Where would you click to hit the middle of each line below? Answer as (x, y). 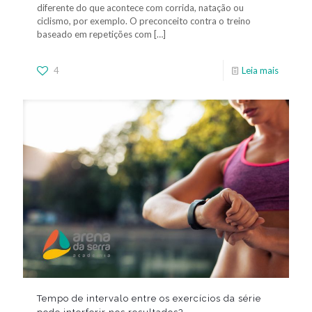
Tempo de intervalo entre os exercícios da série (149, 298)
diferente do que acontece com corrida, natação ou (140, 7)
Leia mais (260, 70)
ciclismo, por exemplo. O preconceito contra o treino (144, 21)
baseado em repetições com (94, 34)
